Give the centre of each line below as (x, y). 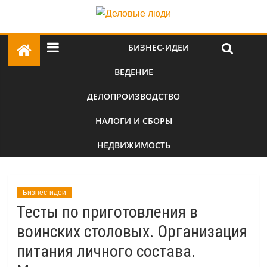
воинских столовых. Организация (132, 232)
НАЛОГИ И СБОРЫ (133, 121)
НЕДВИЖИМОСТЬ (133, 145)
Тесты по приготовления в (107, 212)
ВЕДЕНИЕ (133, 72)
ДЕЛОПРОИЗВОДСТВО (133, 96)
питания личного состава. (106, 251)
